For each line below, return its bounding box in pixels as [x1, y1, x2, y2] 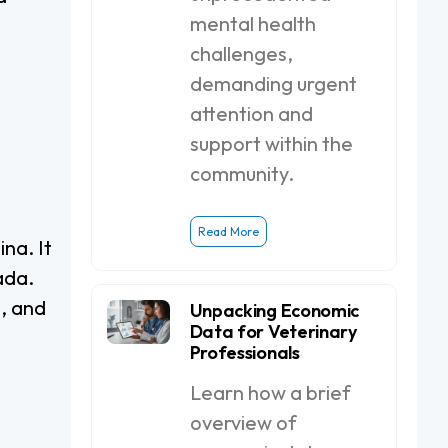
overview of [189, 410, 297, 435]
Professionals [189, 341, 300, 364]
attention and [189, 101, 313, 126]
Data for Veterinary [189, 320, 357, 343]
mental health [189, 11, 316, 36]
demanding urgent [189, 71, 357, 96]
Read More [197, 224, 259, 239]
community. [189, 161, 294, 186]
